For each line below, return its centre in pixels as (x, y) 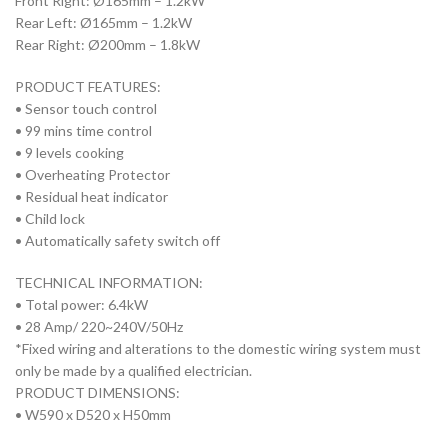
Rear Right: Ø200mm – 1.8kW (107, 45)
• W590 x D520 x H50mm (93, 415)
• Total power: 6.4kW (81, 305)
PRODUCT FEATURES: (88, 87)
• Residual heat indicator (91, 197)
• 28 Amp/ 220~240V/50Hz (99, 327)
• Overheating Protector (92, 175)
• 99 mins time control (83, 131)
